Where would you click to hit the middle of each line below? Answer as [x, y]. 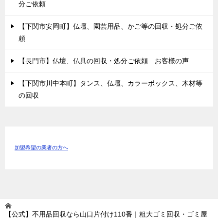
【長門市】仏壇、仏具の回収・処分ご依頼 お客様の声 [104, 61]
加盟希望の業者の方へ [41, 148]
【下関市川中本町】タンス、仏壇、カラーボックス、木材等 [110, 83]
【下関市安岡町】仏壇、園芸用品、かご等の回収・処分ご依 [110, 26]
